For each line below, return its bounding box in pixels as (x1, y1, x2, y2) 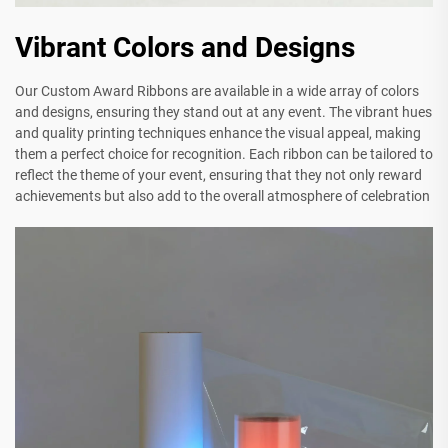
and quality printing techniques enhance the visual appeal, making (15, 125, 421, 142)
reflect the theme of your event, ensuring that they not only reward (15, 167, 422, 184)
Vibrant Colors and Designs (15, 31, 355, 65)
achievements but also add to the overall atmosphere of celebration (15, 188, 430, 205)
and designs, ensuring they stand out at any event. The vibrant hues (15, 104, 432, 121)
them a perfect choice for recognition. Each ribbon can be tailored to (15, 146, 433, 163)
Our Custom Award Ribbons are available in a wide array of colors (15, 83, 419, 100)
